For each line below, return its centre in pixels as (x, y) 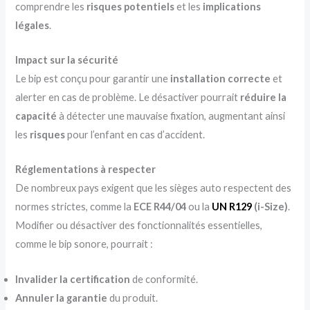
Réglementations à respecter (86, 170)
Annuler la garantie (62, 298)
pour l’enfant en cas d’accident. (135, 134)
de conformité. (164, 279)
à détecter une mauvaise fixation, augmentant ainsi (171, 116)
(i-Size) (270, 207)
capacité (36, 116)
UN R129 (232, 207)
